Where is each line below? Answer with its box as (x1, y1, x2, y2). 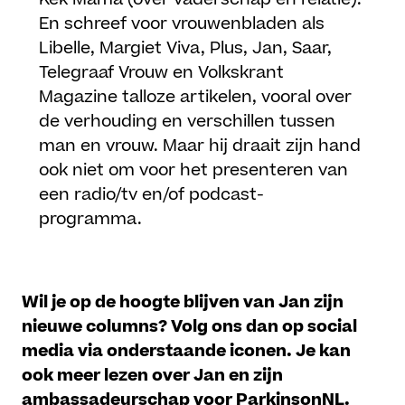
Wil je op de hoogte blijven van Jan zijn (22, 291, 344, 315)
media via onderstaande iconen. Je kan (22, 340, 352, 363)
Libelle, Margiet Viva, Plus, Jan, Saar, (39, 37, 333, 61)
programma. (39, 208, 152, 231)
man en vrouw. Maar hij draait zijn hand (39, 135, 362, 158)
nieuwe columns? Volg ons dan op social (22, 316, 358, 339)
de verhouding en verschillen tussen (39, 110, 336, 134)
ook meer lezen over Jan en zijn (22, 364, 284, 388)
